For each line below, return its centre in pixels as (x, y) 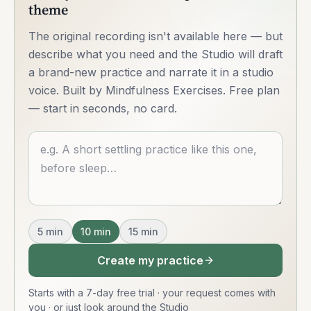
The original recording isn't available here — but (155, 36)
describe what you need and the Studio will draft (155, 54)
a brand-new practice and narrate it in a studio (151, 73)
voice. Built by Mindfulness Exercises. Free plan (154, 91)
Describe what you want (92, 140)
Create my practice (150, 261)
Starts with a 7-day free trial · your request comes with (152, 293)
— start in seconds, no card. (103, 109)
